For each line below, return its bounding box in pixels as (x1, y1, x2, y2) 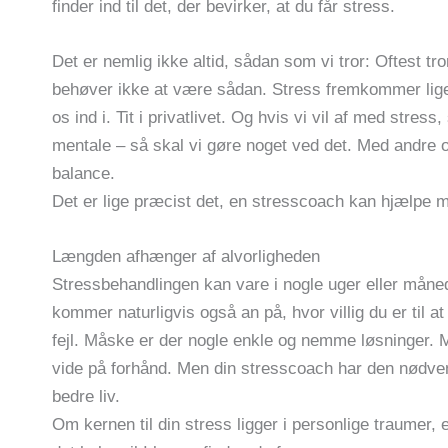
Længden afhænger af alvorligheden (52, 247, 320, 267)
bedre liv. (52, 387, 120, 407)
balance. (52, 164, 115, 184)
